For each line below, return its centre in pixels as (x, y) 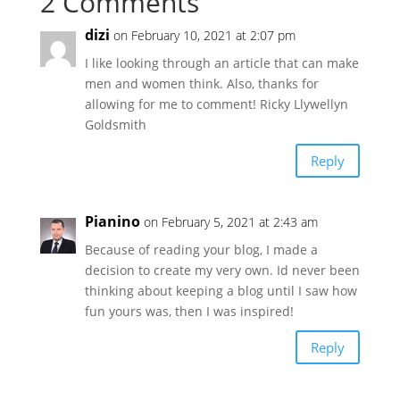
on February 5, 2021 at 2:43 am (230, 222)
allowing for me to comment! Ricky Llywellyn (216, 104)
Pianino (112, 222)
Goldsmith (115, 125)
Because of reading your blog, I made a (201, 250)
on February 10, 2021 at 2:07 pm (204, 36)
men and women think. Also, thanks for (201, 84)
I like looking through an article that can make (221, 63)
